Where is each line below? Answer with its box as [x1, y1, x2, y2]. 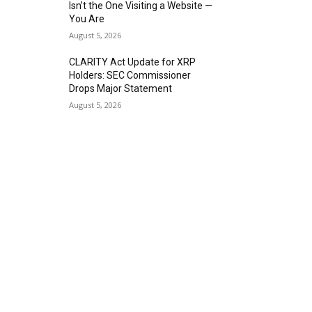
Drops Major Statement [69, 82, 173, 94]
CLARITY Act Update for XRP [69, 56, 196, 68]
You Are [69, 13, 105, 24]
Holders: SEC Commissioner [69, 69, 192, 81]
